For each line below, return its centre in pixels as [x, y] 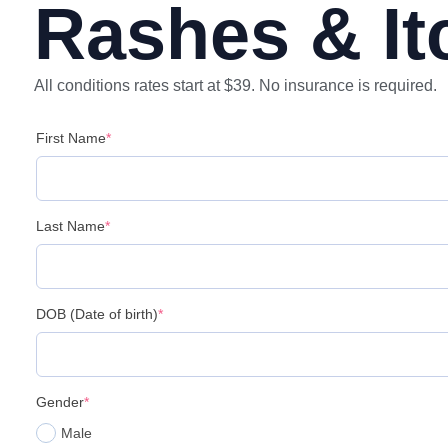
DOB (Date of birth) [97, 314]
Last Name [70, 226]
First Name [71, 138]
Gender [60, 402]
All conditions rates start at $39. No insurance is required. [235, 85]
